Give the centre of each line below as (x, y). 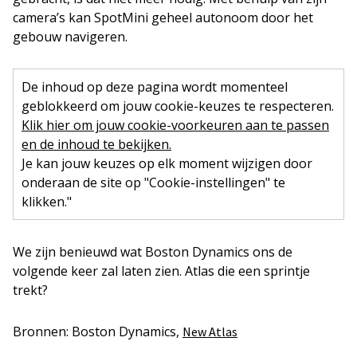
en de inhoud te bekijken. (96, 144)
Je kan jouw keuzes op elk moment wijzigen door (167, 163)
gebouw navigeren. (70, 37)
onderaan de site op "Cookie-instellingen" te (153, 182)
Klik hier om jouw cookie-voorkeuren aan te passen (175, 125)
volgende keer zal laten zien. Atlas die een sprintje (161, 271)
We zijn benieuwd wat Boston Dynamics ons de (153, 252)
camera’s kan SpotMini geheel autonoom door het (163, 18)
